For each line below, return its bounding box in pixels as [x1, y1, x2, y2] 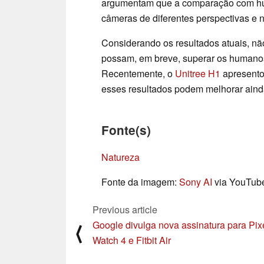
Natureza [101, 150, 140, 164]
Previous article [93, 203, 157, 217]
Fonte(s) [101, 121, 151, 139]
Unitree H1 [175, 67, 220, 81]
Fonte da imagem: [101, 175, 179, 189]
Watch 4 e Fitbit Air [93, 233, 171, 247]
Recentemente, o [101, 67, 175, 81]
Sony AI [179, 175, 212, 189]
